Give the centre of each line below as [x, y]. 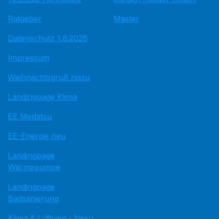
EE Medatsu [30, 116]
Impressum [29, 58]
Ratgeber [25, 19]
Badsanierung [33, 198]
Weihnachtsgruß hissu [49, 77]
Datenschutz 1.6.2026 [48, 38]
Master [126, 19]
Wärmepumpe [34, 167]
